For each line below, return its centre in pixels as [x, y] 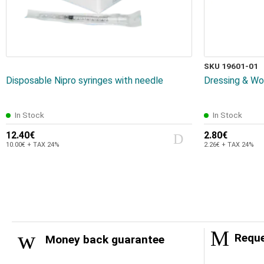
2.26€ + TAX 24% [229, 145]
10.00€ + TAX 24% [33, 145]
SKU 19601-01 [231, 66]
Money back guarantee [103, 240]
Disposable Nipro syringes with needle [85, 81]
